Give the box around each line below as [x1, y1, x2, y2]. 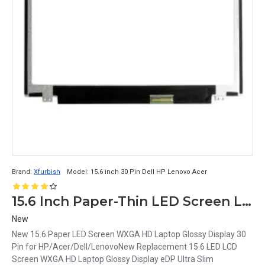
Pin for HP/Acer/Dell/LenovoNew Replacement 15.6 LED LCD [12, 242, 237, 251]
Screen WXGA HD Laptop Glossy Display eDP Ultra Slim [12, 254, 214, 264]
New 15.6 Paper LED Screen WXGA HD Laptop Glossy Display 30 [12, 230, 246, 239]
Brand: [12, 168, 32, 176]
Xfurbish [34, 168, 60, 176]
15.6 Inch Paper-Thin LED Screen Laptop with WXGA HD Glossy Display [242, 193, 251, 209]
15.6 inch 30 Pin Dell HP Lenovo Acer [91, 168, 207, 176]
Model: [67, 168, 89, 176]
